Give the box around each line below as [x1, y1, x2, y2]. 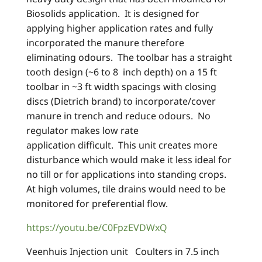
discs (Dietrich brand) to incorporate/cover [26, 95, 216, 108]
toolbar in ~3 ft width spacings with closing [26, 80, 216, 94]
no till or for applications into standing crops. [26, 168, 229, 181]
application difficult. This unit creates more [26, 139, 218, 152]
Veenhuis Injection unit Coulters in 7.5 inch [26, 245, 219, 258]
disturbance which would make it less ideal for [26, 153, 232, 167]
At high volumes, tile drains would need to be [26, 182, 226, 196]
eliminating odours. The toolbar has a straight [26, 51, 232, 64]
